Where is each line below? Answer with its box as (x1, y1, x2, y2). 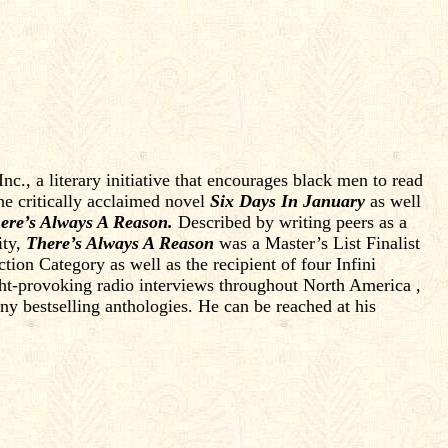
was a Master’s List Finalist (214, 233, 420, 253)
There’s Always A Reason (26, 233, 214, 253)
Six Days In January (210, 191, 365, 211)
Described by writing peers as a (173, 212, 407, 232)
